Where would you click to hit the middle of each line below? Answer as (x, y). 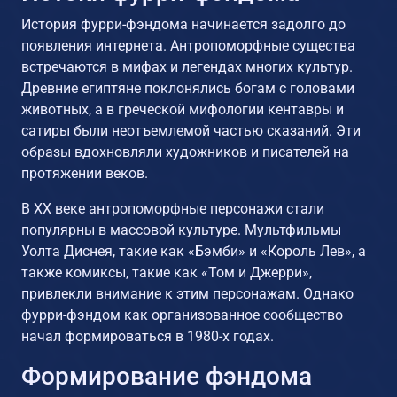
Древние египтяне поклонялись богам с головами (188, 88)
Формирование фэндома (167, 376)
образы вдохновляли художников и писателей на (185, 152)
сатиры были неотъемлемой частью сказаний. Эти (191, 130)
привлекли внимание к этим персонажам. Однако (187, 293)
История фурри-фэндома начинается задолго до (183, 24)
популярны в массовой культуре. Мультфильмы (181, 230)
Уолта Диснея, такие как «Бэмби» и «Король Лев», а (194, 251)
